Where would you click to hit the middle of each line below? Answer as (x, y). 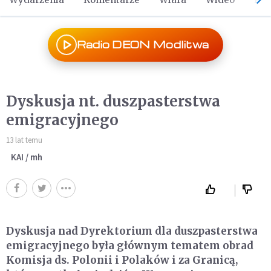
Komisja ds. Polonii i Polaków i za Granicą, (122, 260)
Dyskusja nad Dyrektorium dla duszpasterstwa (132, 231)
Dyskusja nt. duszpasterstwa (113, 101)
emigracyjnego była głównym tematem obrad (130, 246)
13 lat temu (24, 140)
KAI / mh (27, 157)
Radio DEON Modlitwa (143, 44)
